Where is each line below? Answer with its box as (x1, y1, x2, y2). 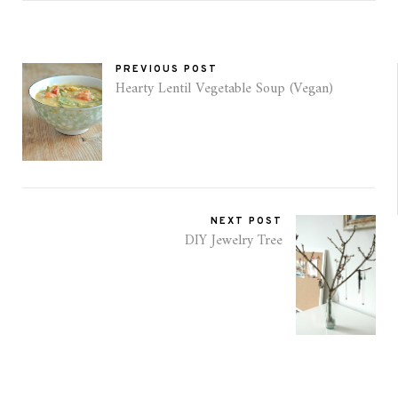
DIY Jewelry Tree (185, 228, 283, 254)
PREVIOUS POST (115, 63, 218, 76)
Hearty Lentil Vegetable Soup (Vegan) (115, 76, 333, 102)
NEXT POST (211, 215, 283, 228)
